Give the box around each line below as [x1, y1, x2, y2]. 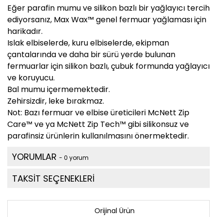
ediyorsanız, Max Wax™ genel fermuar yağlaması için [7, 14, 206, 26]
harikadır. [7, 26, 43, 37]
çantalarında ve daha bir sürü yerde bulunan [7, 49, 175, 61]
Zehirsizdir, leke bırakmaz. [7, 95, 104, 107]
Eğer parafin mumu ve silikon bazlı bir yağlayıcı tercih [7, 2, 210, 14]
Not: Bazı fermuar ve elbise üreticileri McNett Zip [7, 107, 189, 119]
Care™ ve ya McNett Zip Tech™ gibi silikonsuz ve [7, 119, 189, 130]
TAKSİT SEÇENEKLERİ [12, 172, 94, 185]
